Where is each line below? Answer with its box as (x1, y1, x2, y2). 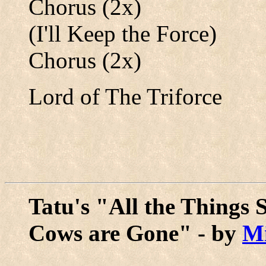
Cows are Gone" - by (28, 220, 242, 246)
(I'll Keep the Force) (28, 21, 217, 46)
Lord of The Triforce (28, 84, 222, 109)
